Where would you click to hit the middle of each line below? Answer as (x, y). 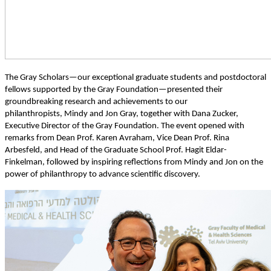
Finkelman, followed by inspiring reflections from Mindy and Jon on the (134, 162)
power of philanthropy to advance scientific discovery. (103, 174)
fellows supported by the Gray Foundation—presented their (114, 90)
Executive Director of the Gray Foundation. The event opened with (125, 126)
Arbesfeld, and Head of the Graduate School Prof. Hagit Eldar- (116, 150)
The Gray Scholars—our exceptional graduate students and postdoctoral (135, 77)
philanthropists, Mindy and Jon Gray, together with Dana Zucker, (122, 114)
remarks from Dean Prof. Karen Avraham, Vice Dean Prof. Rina (117, 138)
